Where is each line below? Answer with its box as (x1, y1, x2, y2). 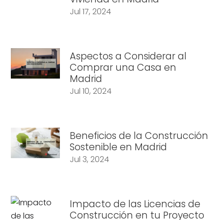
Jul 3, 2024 (70, 153, 110, 165)
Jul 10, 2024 (70, 85, 112, 97)
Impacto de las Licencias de (70, 197, 201, 211)
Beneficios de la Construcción (70, 129, 209, 142)
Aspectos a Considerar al (70, 49, 187, 63)
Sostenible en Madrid (70, 140, 167, 154)
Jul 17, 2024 (70, 5, 111, 17)
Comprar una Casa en (70, 60, 177, 74)
